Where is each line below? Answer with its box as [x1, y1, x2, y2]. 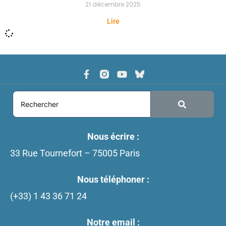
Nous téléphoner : [77, 174, 149, 185]
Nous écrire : [87, 131, 139, 142]
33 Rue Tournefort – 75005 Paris [10, 147, 140, 158]
